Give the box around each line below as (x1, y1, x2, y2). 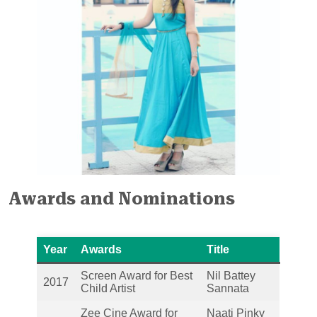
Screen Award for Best (81, 270, 192, 282)
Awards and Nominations (8, 189, 235, 209)
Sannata (207, 282, 249, 295)
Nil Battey (207, 270, 255, 282)
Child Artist (81, 282, 135, 295)
